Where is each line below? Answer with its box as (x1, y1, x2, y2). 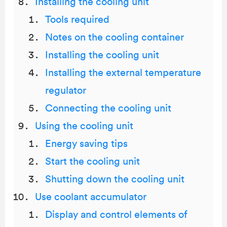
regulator (45, 86, 86, 96)
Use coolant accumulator (35, 192, 146, 202)
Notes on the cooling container (45, 32, 184, 43)
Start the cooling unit (45, 157, 140, 167)
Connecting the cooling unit (45, 103, 171, 113)
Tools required (45, 15, 109, 25)
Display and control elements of (45, 210, 187, 220)
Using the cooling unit (35, 121, 133, 131)
